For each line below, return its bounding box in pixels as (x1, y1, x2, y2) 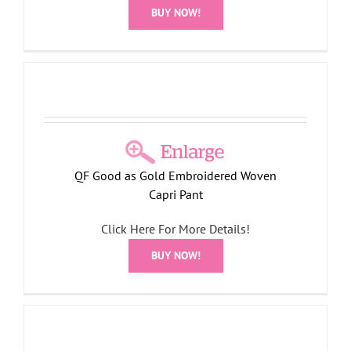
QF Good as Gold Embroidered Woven (74, 168, 277, 184)
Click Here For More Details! (101, 221, 250, 237)
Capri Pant (148, 186, 203, 203)
